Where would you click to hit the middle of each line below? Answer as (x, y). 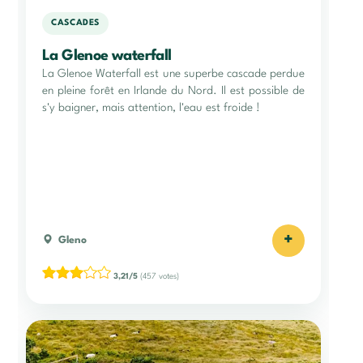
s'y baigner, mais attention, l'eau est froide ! (151, 107)
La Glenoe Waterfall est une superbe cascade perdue (173, 73)
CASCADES (76, 23)
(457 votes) (158, 276)
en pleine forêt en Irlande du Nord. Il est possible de (173, 90)
